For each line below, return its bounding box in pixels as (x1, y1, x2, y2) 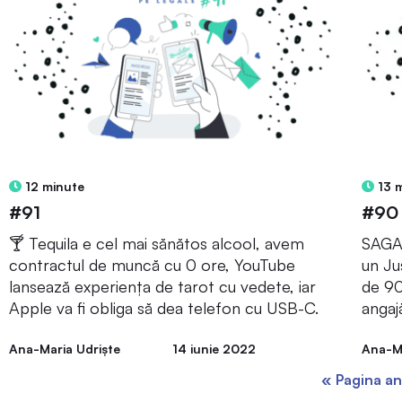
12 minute (22, 178, 84, 194)
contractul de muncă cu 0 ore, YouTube (9, 254, 295, 275)
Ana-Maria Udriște (9, 340, 120, 356)
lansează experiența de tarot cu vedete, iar (9, 275, 316, 296)
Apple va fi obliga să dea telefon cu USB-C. (9, 297, 319, 318)
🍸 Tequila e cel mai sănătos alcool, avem (9, 232, 304, 253)
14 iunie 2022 (171, 340, 256, 356)
